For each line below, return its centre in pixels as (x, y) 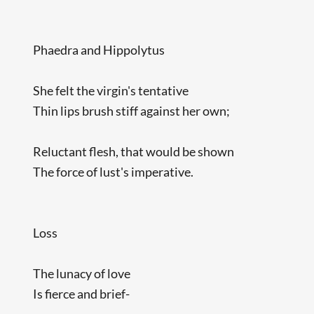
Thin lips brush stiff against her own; (132, 110)
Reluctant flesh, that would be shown (134, 151)
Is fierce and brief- (82, 293)
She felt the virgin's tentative (111, 90)
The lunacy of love (82, 273)
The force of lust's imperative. (114, 171)
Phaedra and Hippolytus (99, 49)
